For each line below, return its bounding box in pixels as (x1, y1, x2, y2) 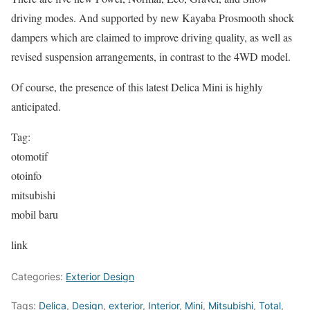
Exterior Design (66, 271, 134, 282)
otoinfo (11, 168, 42, 183)
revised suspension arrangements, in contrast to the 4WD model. (11, 49, 291, 64)
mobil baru (11, 207, 58, 221)
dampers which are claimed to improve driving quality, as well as (11, 30, 292, 44)
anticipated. (11, 99, 61, 113)
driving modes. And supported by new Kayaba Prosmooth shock (11, 10, 294, 25)
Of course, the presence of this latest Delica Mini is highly (11, 80, 263, 94)
